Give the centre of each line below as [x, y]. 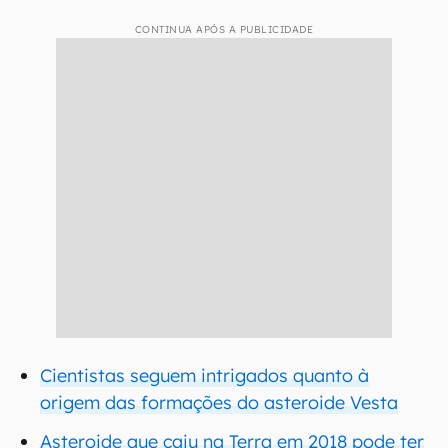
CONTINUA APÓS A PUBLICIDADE [224, 29]
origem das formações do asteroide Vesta [219, 402]
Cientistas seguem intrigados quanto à [204, 375]
